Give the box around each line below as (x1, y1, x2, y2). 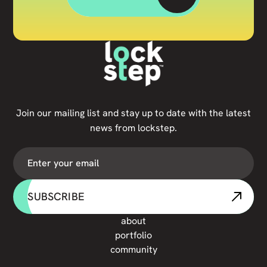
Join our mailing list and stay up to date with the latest (16, 106, 251, 119)
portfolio (115, 228, 152, 241)
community (110, 243, 157, 256)
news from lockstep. (90, 121, 177, 134)
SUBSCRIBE (27, 189, 85, 203)
